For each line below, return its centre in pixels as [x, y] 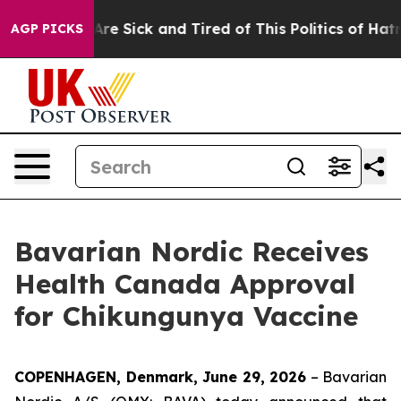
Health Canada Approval [185, 284]
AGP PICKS [47, 29]
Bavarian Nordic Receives [192, 252]
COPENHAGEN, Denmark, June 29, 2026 [160, 377]
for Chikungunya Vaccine [186, 316]
